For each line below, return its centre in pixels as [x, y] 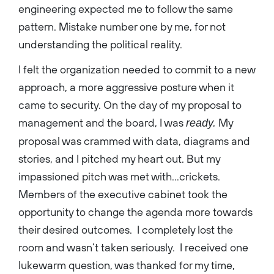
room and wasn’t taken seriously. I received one [133, 247]
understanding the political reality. [100, 44]
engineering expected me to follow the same [126, 9]
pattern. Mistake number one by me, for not [122, 26]
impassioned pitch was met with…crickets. [119, 176]
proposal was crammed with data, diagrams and [134, 141]
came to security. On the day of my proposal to [130, 105]
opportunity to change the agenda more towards [135, 212]
